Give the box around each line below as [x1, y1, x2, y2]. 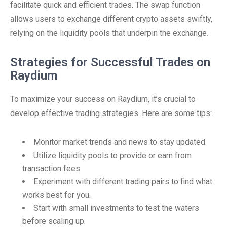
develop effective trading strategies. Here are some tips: [10, 108, 212, 118]
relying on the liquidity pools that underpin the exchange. [10, 28, 208, 38]
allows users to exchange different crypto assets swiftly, [10, 14, 212, 24]
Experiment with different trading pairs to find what [33, 177, 212, 186]
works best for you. [22, 190, 91, 200]
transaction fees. [22, 164, 82, 173]
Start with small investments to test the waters [33, 203, 199, 213]
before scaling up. [22, 216, 86, 226]
